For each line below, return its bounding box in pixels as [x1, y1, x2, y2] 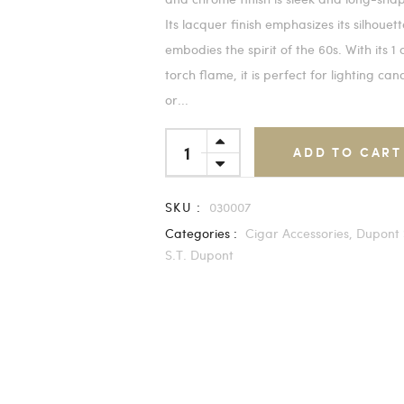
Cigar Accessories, [245, 225, 353, 242]
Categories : [165, 225, 237, 242]
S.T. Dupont [165, 246, 234, 263]
